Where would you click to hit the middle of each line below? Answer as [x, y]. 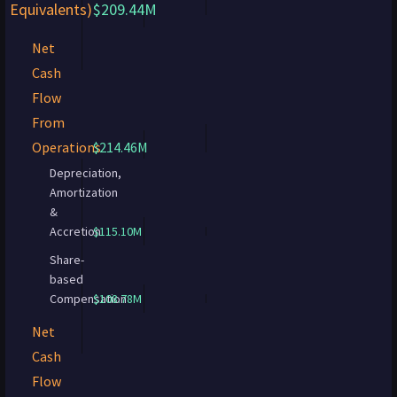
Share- [67, 260]
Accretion [75, 231]
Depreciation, [86, 173]
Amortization [84, 192]
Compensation [88, 299]
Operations [66, 147]
